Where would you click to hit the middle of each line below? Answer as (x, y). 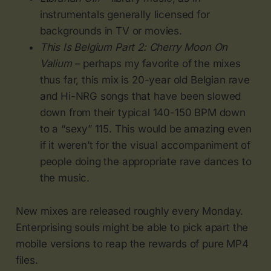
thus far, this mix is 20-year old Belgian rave (145, 80)
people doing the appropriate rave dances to (145, 161)
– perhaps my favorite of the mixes (156, 63)
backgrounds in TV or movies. (111, 31)
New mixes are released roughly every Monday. (129, 211)
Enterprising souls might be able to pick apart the (132, 227)
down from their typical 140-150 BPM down (142, 112)
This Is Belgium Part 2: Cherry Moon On (134, 47)
